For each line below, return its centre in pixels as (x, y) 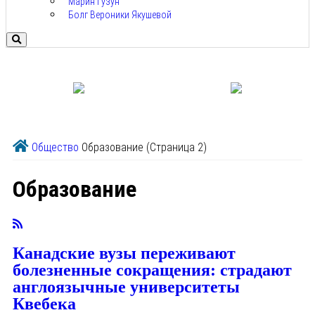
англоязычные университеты (126, 287)
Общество (55, 148)
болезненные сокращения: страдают (152, 270)
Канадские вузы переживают (124, 253)
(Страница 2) (175, 148)
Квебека (44, 304)
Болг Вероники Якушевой (120, 15)
